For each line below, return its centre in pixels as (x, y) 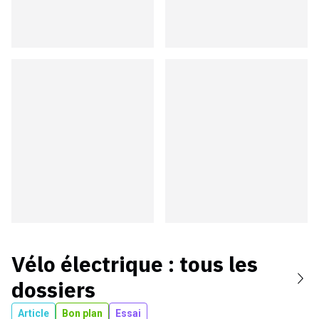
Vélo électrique (87, 264)
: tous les (210, 264)
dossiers (53, 289)
